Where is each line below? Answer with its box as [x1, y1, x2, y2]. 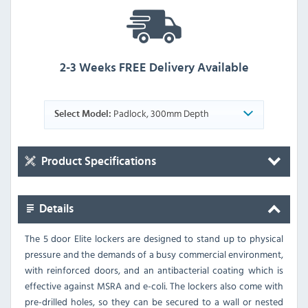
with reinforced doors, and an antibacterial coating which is [25, 263, 283, 278]
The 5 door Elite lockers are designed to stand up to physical [25, 231, 283, 246]
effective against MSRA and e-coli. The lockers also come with [25, 278, 283, 294]
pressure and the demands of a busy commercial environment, [25, 247, 283, 262]
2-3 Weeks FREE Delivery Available [59, 62, 249, 75]
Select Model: [54, 109, 111, 120]
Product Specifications [38, 156, 156, 168]
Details [36, 203, 74, 215]
